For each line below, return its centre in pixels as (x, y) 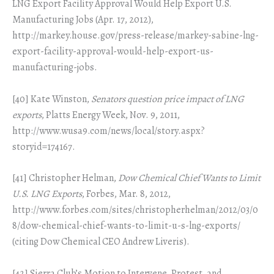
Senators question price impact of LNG (168, 99)
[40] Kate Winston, (52, 99)
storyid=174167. (44, 146)
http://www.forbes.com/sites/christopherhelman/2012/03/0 (135, 210)
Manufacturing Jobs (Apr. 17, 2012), (83, 19)
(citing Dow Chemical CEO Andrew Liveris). (101, 242)
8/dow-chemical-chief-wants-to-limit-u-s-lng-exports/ (126, 226)
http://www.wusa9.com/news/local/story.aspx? (109, 131)
